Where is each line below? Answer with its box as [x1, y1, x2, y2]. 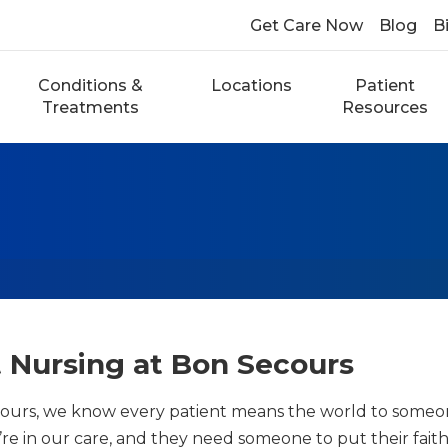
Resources [342, 98, 429, 117]
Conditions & [37, 76, 143, 95]
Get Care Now [249, 16, 363, 35]
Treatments [41, 98, 139, 117]
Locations [211, 76, 293, 95]
